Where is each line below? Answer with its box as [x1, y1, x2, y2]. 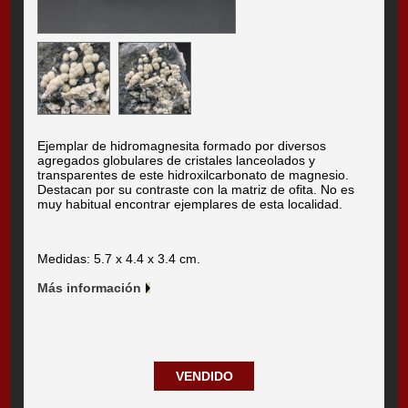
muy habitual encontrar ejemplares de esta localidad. [37, 197, 351, 212]
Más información [37, 280, 142, 296]
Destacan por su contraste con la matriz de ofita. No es [37, 182, 355, 198]
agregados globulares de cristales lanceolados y [37, 153, 316, 168]
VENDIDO [175, 369, 233, 384]
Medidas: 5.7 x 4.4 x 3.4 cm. [37, 251, 201, 267]
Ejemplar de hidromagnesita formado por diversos [37, 138, 327, 154]
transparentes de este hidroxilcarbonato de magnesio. [37, 168, 350, 183]
